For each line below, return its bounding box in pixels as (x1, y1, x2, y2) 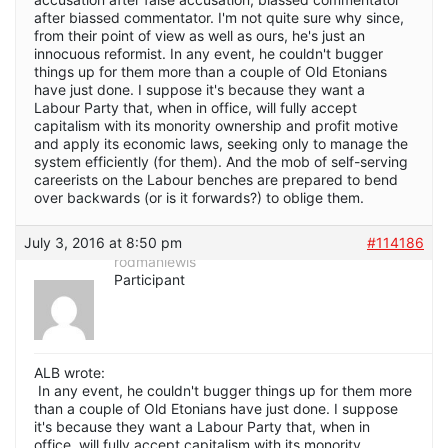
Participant (114, 271, 185, 289)
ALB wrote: (34, 364, 105, 382)
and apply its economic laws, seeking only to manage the (34, 135, 408, 153)
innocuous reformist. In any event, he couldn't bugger (34, 45, 383, 63)
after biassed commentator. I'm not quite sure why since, (34, 9, 404, 27)
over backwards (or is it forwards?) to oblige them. (34, 189, 364, 207)
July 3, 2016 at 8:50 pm (24, 234, 182, 252)
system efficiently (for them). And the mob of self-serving (34, 153, 408, 171)
